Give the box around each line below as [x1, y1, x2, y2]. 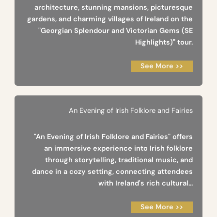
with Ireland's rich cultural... [98, 179, 193, 188]
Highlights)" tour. [135, 38, 193, 47]
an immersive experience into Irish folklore [44, 144, 193, 154]
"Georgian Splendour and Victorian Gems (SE [38, 26, 193, 36]
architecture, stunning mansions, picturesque [34, 3, 193, 13]
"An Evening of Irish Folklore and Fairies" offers [34, 132, 193, 142]
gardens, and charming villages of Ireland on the [27, 15, 193, 24]
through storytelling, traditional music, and [45, 155, 193, 165]
